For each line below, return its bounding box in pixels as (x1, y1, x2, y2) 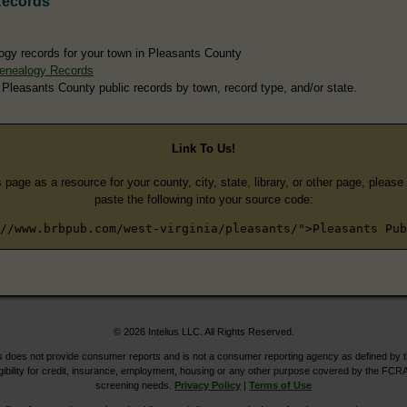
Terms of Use (249, 379, 312, 391)
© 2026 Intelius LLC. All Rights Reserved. (113, 325, 294, 337)
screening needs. (95, 379, 174, 391)
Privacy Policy (174, 379, 241, 391)
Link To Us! (172, 142, 235, 156)
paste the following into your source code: (94, 192, 313, 206)
